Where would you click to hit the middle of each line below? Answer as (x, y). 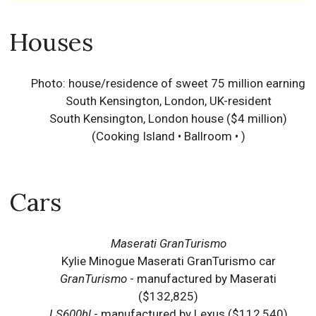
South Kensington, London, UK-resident (168, 101)
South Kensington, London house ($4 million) (169, 119)
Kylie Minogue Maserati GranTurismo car (168, 261)
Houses (51, 42)
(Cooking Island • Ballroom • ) (168, 136)
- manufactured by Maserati (202, 279)
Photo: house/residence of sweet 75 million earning (169, 83)
